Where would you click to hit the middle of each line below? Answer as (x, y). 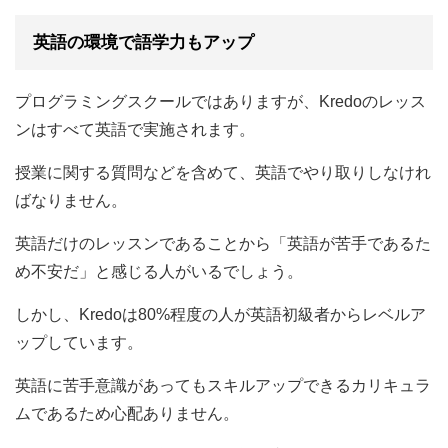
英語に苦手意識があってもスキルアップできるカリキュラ (223, 385)
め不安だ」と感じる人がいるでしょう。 (159, 271)
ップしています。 (79, 342)
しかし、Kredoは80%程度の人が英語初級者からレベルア (220, 314)
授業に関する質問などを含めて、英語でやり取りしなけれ (223, 172)
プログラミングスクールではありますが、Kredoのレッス (220, 101)
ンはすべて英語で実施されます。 (135, 129)
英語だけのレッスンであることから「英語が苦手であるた (223, 243)
